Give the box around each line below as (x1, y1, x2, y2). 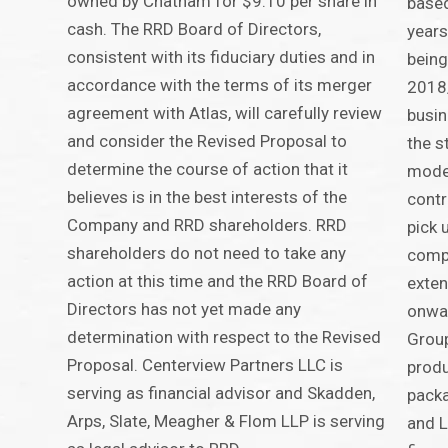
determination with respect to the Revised (67, 327, 382, 348)
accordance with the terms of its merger (67, 75, 373, 96)
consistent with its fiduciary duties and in (67, 47, 376, 68)
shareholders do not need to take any (67, 243, 347, 264)
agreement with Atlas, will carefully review (67, 103, 383, 124)
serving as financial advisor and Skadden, (67, 383, 376, 404)
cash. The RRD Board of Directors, (67, 19, 322, 40)
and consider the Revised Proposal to (67, 131, 348, 152)
